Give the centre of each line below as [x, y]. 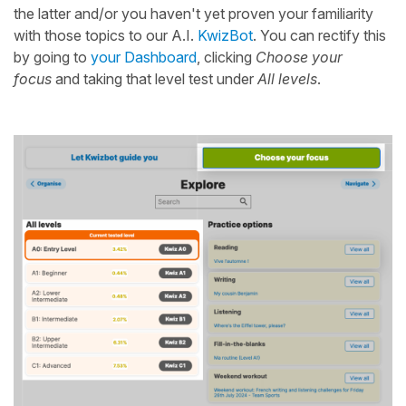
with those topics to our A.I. [106, 35]
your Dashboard [144, 57]
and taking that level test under [155, 78]
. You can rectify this [319, 35]
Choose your [299, 57]
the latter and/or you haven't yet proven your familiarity [193, 13]
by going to [52, 57]
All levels [287, 78]
